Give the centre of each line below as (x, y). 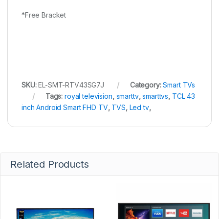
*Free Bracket (44, 15)
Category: (146, 85)
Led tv (139, 107)
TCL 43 (184, 96)
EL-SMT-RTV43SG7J (71, 85)
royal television (88, 96)
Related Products (50, 164)
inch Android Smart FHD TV (65, 107)
